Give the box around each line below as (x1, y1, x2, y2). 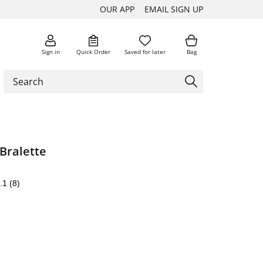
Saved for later (124, 47, 166, 56)
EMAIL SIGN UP (144, 4, 203, 15)
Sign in (41, 47, 60, 56)
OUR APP (100, 4, 134, 15)
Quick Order (76, 47, 110, 56)
